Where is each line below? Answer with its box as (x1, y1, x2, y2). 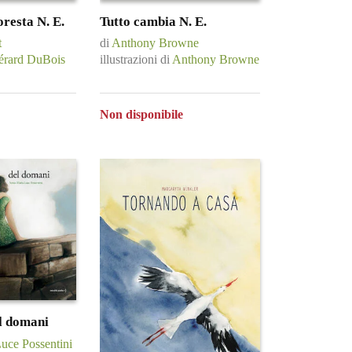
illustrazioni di (100, 53, 172, 67)
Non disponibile (100, 108, 183, 122)
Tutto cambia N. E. (100, 14, 207, 30)
